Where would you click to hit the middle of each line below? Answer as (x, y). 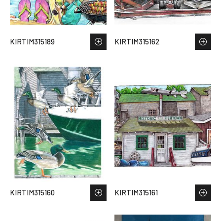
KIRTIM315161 (136, 193)
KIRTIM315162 (137, 42)
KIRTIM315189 (32, 42)
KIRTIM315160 (32, 193)
